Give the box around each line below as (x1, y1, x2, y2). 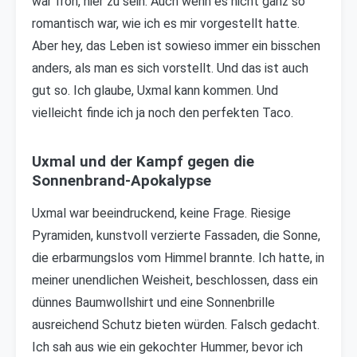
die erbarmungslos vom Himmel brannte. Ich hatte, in (32, 250, 324, 265)
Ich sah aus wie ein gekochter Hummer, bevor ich (32, 339, 303, 355)
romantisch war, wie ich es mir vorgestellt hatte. (32, 16, 300, 31)
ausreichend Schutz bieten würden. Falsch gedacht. (32, 317, 320, 332)
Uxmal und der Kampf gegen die (32, 153, 254, 171)
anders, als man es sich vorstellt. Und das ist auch (32, 61, 308, 76)
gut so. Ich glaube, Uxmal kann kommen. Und (32, 83, 278, 98)
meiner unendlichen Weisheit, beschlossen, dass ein (32, 273, 318, 288)
